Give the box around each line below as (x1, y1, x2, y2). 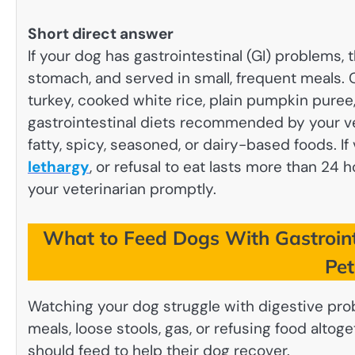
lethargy (28, 156, 90, 177)
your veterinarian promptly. (28, 178, 216, 199)
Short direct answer (28, 23, 174, 44)
